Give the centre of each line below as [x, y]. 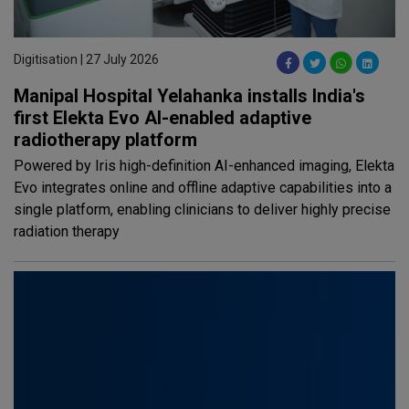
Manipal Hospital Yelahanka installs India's [189, 95]
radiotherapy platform [105, 139]
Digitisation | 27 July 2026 [86, 59]
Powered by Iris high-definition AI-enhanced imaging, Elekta [204, 165]
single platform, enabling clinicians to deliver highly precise [202, 209]
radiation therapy [67, 231]
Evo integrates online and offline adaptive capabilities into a [203, 187]
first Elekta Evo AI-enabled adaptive [163, 117]
